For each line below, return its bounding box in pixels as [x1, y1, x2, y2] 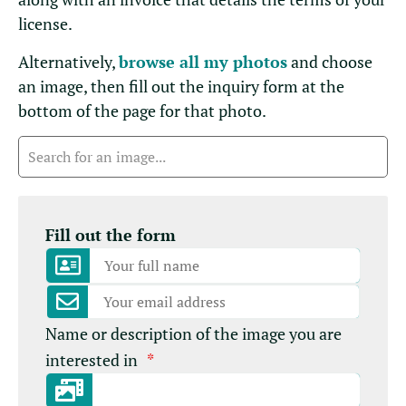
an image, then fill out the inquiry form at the [18, 74, 344, 97]
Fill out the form [45, 223, 176, 246]
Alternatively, [18, 50, 119, 72]
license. [18, 13, 72, 35]
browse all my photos [119, 50, 287, 72]
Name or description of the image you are [45, 322, 342, 344]
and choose [287, 50, 372, 72]
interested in [45, 348, 138, 371]
